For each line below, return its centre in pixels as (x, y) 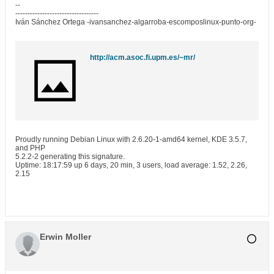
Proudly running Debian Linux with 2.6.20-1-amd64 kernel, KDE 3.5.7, (131, 139)
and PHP (30, 148)
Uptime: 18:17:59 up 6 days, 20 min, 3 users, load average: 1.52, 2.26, (131, 165)
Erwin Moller (65, 237)
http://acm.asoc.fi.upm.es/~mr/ (143, 57)
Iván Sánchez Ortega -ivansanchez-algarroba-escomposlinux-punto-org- (136, 22)
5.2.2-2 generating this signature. (70, 157)
